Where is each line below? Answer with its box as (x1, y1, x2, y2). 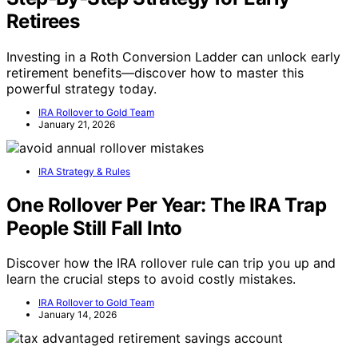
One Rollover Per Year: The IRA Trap (6, 193, 326, 217)
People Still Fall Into (6, 216, 182, 240)
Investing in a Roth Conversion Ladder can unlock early (6, 48, 340, 65)
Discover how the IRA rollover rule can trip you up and (6, 255, 336, 272)
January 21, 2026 (38, 117, 115, 130)
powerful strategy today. (6, 80, 157, 97)
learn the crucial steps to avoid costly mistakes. (6, 271, 296, 288)
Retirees (6, 9, 80, 33)
